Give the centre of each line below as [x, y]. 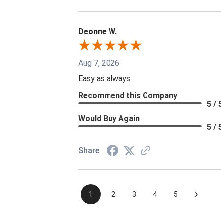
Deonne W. [98, 31]
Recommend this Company [128, 95]
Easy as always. [105, 78]
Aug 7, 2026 [99, 63]
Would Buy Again [109, 118]
